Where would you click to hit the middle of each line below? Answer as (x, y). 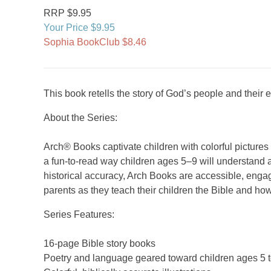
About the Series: (80, 118)
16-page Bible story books (100, 243)
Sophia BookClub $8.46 (95, 42)
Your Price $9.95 (79, 28)
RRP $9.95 (67, 13)
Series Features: (79, 214)
